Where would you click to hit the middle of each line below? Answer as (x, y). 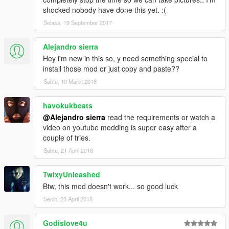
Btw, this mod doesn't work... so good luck (110, 186)
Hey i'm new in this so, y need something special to (125, 58)
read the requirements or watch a (160, 117)
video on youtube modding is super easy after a (120, 127)
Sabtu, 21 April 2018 (68, 150)
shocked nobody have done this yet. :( (105, 9)
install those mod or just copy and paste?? (111, 68)
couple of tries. (67, 137)
